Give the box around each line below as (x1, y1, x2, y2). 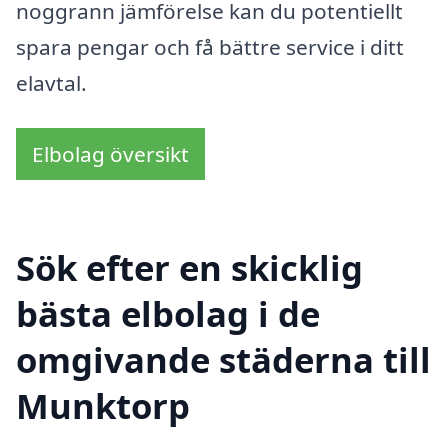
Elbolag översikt (32, 140, 189, 169)
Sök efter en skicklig (16, 244, 363, 292)
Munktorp (16, 382, 190, 430)
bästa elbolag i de (16, 290, 320, 338)
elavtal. (16, 68, 87, 97)
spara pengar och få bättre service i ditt (16, 32, 404, 61)
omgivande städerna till (16, 336, 431, 384)
